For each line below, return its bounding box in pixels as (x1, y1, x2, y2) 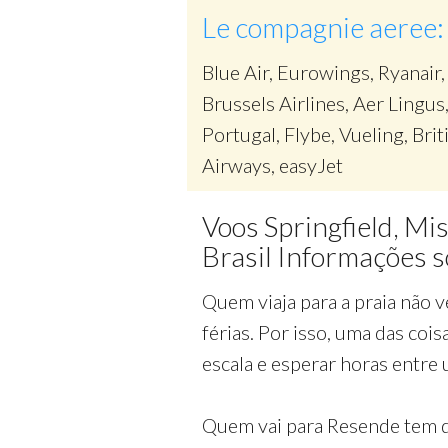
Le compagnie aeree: (202, 10, 444, 44)
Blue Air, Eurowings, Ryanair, (202, 60, 445, 84)
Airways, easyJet (202, 153, 343, 177)
